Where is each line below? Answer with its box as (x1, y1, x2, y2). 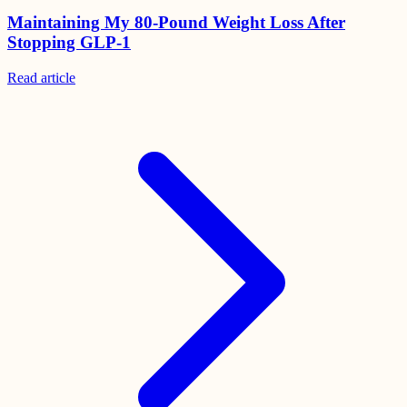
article (41, 69, 75, 85)
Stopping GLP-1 (7, 33, 131, 53)
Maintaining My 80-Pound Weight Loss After (7, 13, 345, 33)
